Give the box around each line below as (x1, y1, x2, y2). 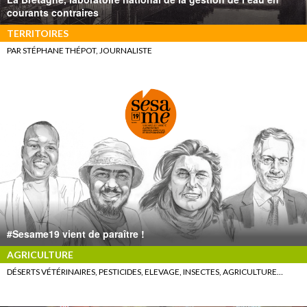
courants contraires (7, 5, 99, 20)
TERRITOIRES (7, 27, 69, 40)
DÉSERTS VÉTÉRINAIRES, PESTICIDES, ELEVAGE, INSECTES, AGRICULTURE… (7, 267, 283, 278)
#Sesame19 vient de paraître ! (7, 227, 145, 241)
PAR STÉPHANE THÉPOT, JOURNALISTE (7, 45, 152, 56)
